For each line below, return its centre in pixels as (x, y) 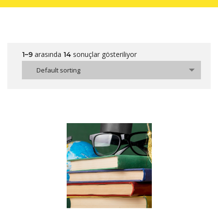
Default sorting (58, 70)
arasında (48, 54)
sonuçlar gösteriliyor (104, 54)
